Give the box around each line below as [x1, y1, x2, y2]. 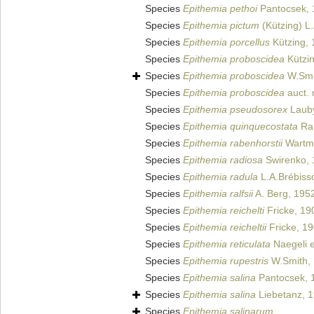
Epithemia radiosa [183, 154, 263, 166]
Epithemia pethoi [183, 3, 257, 15]
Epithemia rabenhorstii [183, 137, 282, 149]
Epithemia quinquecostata [183, 121, 298, 132]
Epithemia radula [183, 171, 258, 183]
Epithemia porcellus [183, 36, 270, 48]
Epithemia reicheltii [183, 221, 266, 233]
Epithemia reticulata [183, 238, 271, 250]
